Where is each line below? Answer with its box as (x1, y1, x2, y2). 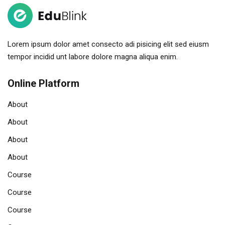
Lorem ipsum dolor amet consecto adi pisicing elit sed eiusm (8, 40, 209, 49)
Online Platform (8, 77, 79, 90)
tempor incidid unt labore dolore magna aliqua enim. (8, 52, 178, 62)
